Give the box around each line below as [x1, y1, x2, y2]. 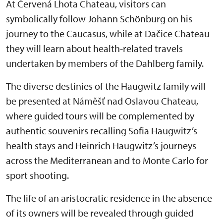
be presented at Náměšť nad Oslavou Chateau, [6, 94, 198, 107]
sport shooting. [6, 168, 69, 181]
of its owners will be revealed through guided [6, 206, 194, 219]
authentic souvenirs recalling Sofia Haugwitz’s [6, 124, 197, 137]
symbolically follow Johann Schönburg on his [6, 12, 192, 25]
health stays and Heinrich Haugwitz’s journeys [6, 139, 196, 152]
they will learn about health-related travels [6, 42, 183, 55]
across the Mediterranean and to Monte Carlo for [6, 154, 208, 166]
